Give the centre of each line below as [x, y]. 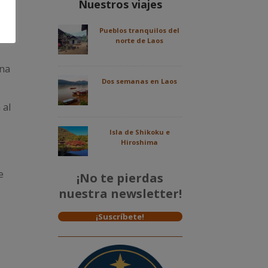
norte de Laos [140, 41]
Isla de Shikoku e [139, 132]
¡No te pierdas [120, 178]
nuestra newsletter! [120, 194]
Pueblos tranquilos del [140, 31]
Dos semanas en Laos [140, 81]
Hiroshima [140, 142]
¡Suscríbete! [120, 217]
